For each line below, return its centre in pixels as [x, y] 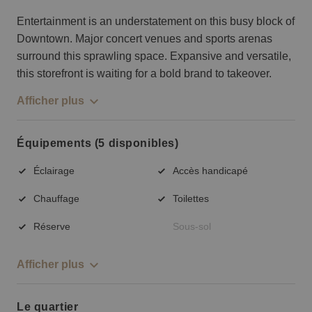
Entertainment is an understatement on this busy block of [156, 21]
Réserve [52, 226]
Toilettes [191, 198]
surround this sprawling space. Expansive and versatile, [154, 56]
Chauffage [56, 198]
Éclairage [54, 170]
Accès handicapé [210, 170]
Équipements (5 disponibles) [98, 143]
